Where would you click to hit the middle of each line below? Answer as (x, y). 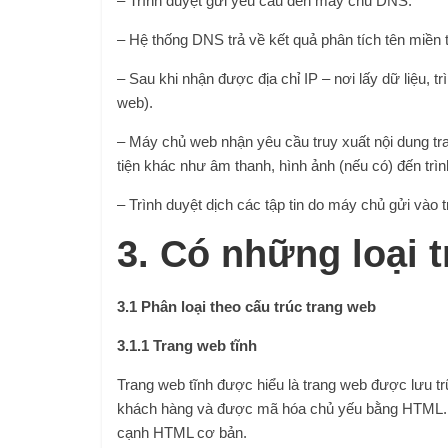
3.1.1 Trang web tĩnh (187, 345)
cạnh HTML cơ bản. (182, 432)
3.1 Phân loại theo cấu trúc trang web (246, 306)
